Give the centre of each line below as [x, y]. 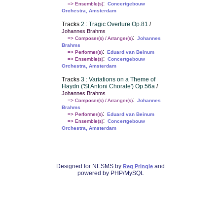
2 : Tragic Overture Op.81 [114, 24]
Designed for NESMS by [90, 166]
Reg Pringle [138, 166]
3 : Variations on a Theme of [118, 80]
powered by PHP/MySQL [110, 173]
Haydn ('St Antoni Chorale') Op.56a [108, 87]
